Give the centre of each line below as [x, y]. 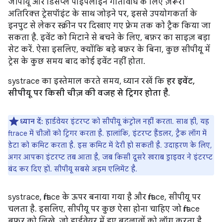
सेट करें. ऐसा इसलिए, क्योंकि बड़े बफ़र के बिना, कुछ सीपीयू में [109, 50]
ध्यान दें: [31, 121]
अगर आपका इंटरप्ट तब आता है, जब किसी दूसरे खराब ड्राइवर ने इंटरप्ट [110, 157]
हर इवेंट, [181, 81]
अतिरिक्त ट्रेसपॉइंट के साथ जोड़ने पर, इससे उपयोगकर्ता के [103, 14]
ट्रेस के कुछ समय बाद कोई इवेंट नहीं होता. [77, 61]
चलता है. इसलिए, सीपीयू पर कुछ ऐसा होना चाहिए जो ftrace [104, 209]
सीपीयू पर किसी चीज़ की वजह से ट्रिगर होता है [88, 93]
